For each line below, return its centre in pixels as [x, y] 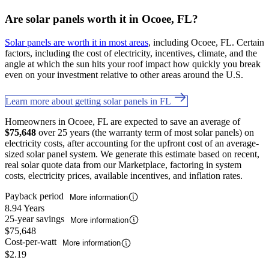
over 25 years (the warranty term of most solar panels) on [145, 132]
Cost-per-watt [32, 242]
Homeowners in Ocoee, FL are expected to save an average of [122, 121]
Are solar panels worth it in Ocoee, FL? [101, 19]
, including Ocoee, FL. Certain [206, 42]
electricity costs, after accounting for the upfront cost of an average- [132, 143]
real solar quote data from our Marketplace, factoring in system [123, 165]
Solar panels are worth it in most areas [77, 42]
